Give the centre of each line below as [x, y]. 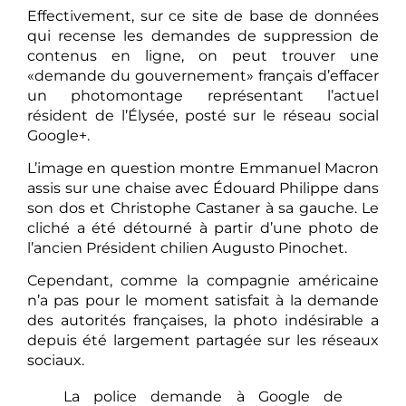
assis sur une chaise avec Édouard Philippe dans [203, 188]
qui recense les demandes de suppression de [203, 35]
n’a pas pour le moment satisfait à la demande [203, 301]
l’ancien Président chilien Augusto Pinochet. [187, 248]
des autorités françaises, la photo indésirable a [203, 321]
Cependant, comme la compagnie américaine [203, 281]
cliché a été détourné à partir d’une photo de [203, 228]
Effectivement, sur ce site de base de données [203, 15]
